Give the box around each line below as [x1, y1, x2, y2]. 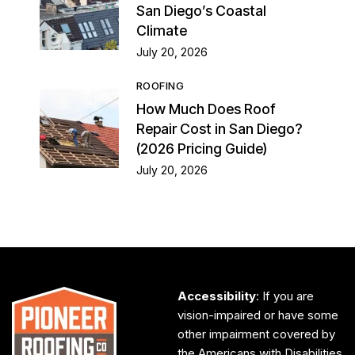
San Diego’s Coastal [136, 2, 266, 20]
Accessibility [177, 288, 256, 304]
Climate [136, 22, 187, 40]
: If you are [256, 288, 314, 304]
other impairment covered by [177, 326, 335, 342]
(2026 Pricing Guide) [136, 140, 267, 158]
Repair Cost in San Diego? [136, 120, 302, 138]
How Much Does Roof [136, 101, 276, 118]
